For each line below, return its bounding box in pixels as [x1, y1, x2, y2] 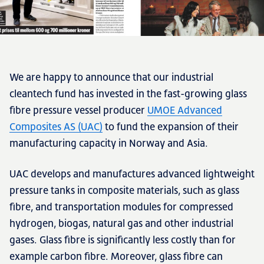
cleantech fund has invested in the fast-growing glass [9, 87, 247, 100]
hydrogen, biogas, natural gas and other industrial [9, 217, 233, 229]
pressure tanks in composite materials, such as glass [9, 184, 239, 196]
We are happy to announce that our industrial [9, 71, 213, 83]
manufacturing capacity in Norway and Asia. [9, 137, 208, 149]
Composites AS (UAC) [9, 120, 103, 133]
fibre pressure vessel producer [9, 104, 147, 116]
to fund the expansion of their [103, 120, 239, 133]
